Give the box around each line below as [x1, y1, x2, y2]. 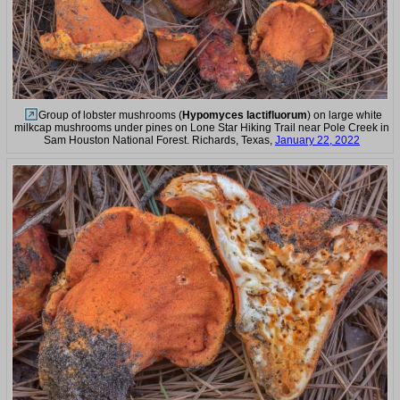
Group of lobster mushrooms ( [38, 108, 182, 121]
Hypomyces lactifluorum [182, 108, 307, 121]
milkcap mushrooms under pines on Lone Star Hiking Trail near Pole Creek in [14, 121, 389, 134]
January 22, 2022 [275, 133, 360, 146]
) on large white [307, 108, 382, 121]
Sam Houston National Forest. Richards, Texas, [44, 133, 275, 146]
